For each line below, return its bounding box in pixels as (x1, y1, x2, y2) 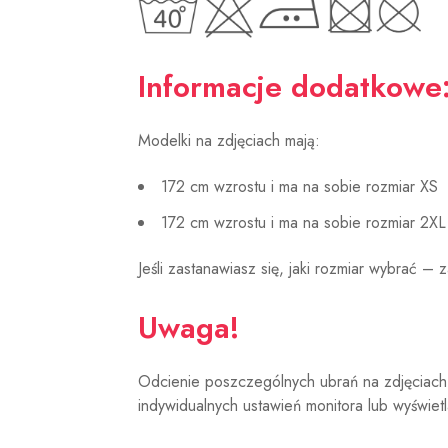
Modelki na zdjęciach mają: (138, 129, 320, 153)
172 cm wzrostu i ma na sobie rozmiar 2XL (161, 211, 446, 235)
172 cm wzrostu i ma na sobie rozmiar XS (161, 175, 438, 199)
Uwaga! (138, 306, 240, 350)
